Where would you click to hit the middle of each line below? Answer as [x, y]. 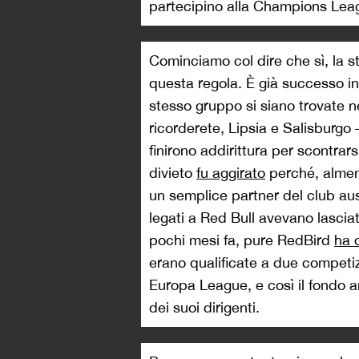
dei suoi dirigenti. [204, 307]
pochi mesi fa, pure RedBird [242, 240]
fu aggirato [231, 173]
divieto [173, 173]
